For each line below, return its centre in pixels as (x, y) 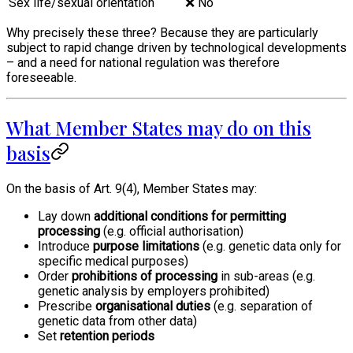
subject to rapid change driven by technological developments (176, 48)
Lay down (66, 217)
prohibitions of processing (145, 277)
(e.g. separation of (262, 307)
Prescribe (67, 307)
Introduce (65, 247)
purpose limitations (146, 247)
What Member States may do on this (159, 128)
